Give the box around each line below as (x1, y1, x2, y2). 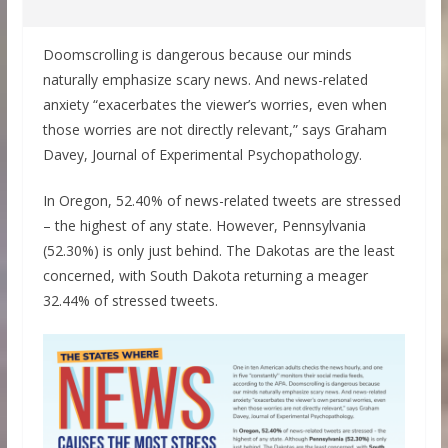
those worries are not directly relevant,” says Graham (42, 120, 387, 140)
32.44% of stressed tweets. (42, 291, 218, 311)
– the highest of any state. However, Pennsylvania (42, 216, 366, 236)
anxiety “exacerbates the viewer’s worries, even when (42, 95, 387, 115)
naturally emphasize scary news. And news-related (42, 70, 368, 90)
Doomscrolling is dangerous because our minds (42, 45, 352, 65)
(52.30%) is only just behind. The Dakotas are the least (42, 241, 395, 261)
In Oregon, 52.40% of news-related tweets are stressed (42, 191, 401, 211)
